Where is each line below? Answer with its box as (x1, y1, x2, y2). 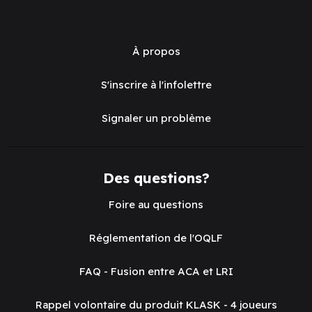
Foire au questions (109, 197, 203, 211)
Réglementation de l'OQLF (89, 231, 223, 244)
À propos (132, 44, 180, 58)
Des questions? (102, 169, 210, 187)
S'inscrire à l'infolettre (100, 77, 212, 91)
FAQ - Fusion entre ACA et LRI (79, 264, 233, 278)
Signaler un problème (101, 111, 211, 125)
